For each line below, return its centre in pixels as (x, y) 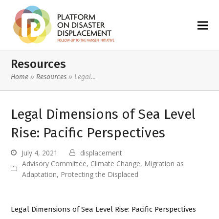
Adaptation (40, 174)
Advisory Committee (55, 163)
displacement (101, 153)
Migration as (164, 163)
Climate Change (116, 163)
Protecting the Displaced (100, 174)
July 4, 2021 (40, 153)
